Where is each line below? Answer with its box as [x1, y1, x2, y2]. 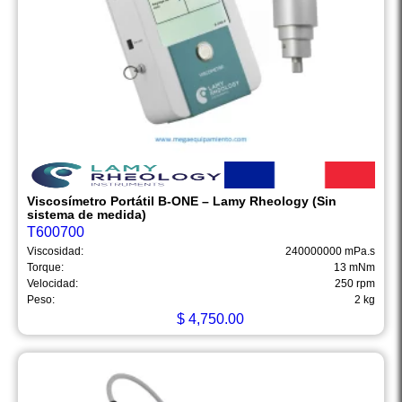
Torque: [27, 261, 64, 275]
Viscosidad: [27, 245, 83, 258]
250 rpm [335, 277, 375, 291]
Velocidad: [27, 277, 78, 291]
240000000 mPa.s [285, 245, 375, 258]
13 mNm [334, 261, 375, 275]
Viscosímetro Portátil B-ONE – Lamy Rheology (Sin [27, 194, 336, 209]
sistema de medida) [27, 207, 146, 223]
